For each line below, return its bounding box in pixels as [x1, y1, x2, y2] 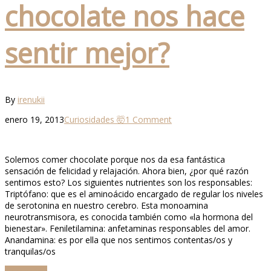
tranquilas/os [5, 246, 56, 258]
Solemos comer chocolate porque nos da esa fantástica [5, 154, 225, 166]
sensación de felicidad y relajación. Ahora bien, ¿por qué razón [5, 165, 249, 177]
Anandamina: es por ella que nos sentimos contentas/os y [5, 234, 232, 246]
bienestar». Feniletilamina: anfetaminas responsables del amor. [5, 223, 250, 235]
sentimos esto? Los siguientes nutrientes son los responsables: [5, 177, 252, 189]
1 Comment [125, 114, 172, 126]
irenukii [18, 94, 45, 106]
